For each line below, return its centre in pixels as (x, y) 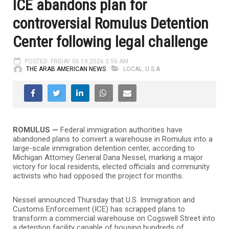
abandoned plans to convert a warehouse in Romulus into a (113, 139)
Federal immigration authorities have (120, 130)
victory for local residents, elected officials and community (111, 166)
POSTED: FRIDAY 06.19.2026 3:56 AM (76, 61)
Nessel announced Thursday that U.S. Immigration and (104, 200)
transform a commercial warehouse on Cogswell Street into (114, 218)
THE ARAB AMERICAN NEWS (66, 69)
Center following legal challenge (110, 41)
